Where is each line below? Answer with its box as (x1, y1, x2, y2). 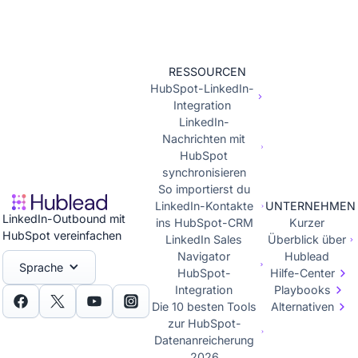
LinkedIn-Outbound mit (2, 212, 125, 225)
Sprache (19, 261, 63, 274)
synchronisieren (161, 165, 246, 179)
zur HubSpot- (167, 316, 241, 330)
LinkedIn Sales (165, 233, 243, 246)
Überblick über (267, 233, 346, 246)
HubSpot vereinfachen (2, 229, 121, 242)
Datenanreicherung (154, 333, 255, 347)
